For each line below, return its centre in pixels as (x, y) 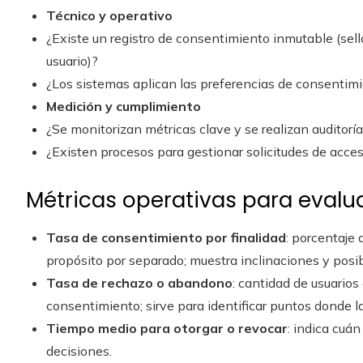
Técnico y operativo (109, 15)
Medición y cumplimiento (124, 106)
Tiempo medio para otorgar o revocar (167, 328)
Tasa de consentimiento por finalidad (166, 237)
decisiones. (79, 351)
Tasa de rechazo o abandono (139, 283)
